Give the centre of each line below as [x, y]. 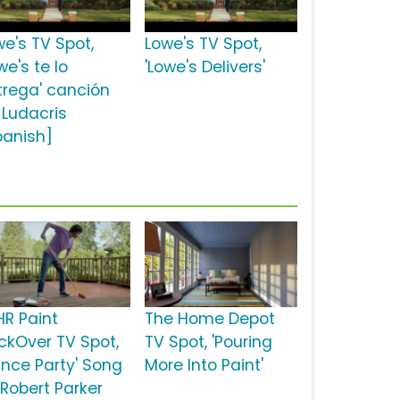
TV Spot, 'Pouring [208, 342]
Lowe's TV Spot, [203, 44]
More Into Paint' [204, 366]
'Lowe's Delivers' [204, 67]
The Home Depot [209, 319]
